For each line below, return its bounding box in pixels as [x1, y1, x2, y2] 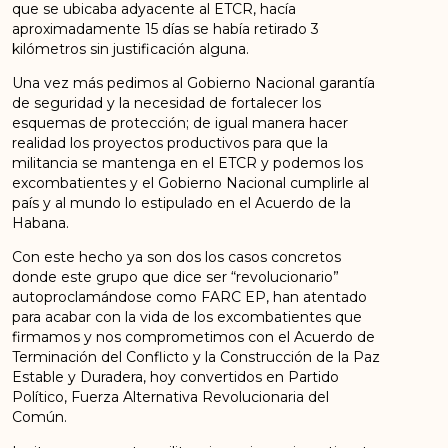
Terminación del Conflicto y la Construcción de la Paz [12, 348, 381, 367]
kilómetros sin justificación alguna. [12, 39, 250, 58]
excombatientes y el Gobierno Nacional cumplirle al [12, 173, 370, 192]
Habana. [12, 213, 70, 232]
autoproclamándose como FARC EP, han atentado [12, 288, 368, 307]
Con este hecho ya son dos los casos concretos [12, 248, 342, 267]
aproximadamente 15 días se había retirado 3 [12, 19, 320, 38]
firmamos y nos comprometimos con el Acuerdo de [12, 328, 376, 347]
